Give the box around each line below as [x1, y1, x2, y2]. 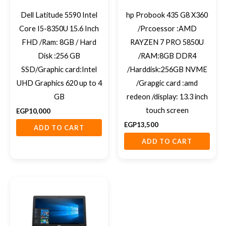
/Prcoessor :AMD [137, 24, 197, 33]
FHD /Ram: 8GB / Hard [22, 37, 96, 46]
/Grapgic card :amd [136, 78, 198, 87]
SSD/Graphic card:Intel [21, 65, 97, 74]
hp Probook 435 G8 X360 [126, 10, 208, 19]
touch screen [145, 105, 189, 115]
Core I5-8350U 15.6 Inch [19, 24, 99, 33]
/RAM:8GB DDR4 [138, 51, 196, 60]
